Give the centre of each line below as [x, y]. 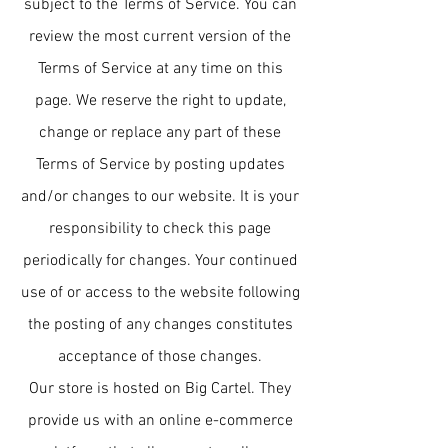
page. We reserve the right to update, [160, 101]
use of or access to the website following [160, 293]
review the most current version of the [160, 37]
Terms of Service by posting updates [160, 165]
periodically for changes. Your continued [160, 261]
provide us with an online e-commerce [160, 421]
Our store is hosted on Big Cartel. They [160, 389]
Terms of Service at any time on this [160, 69]
